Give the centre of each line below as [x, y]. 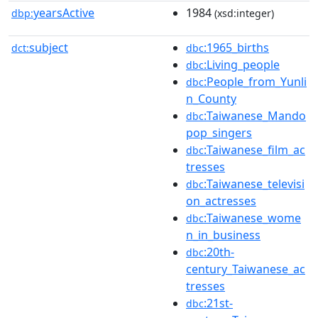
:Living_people [242, 64]
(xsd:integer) [243, 13]
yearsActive [64, 12]
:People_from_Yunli [255, 81]
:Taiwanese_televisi [254, 183]
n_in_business [223, 235]
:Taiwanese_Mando [255, 115]
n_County [211, 98]
